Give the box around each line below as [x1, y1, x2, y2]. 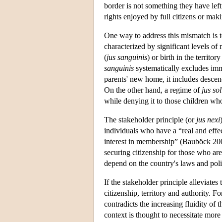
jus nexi [196, 115, 220, 124]
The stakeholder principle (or [104, 115, 196, 124]
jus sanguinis [107, 53, 147, 61]
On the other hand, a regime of [104, 85, 202, 94]
